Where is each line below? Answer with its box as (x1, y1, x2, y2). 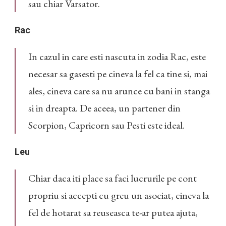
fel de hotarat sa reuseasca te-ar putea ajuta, (28, 206, 198, 219)
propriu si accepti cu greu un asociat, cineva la (28, 189, 209, 202)
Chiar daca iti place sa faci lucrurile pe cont (28, 172, 197, 185)
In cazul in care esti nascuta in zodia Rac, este (28, 50, 206, 64)
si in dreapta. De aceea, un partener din (28, 101, 181, 115)
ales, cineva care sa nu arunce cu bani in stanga (28, 84, 210, 98)
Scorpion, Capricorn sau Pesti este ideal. (28, 119, 185, 132)
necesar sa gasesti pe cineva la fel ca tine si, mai (28, 67, 207, 81)
